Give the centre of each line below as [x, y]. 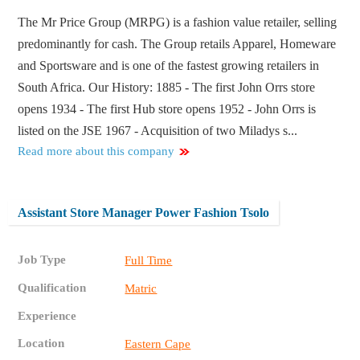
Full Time [149, 261]
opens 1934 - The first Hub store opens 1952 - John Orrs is [167, 109]
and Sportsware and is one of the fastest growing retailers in [169, 66]
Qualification [52, 288]
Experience [47, 316]
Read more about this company [96, 151]
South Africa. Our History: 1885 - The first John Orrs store [167, 88]
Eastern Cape [158, 344]
